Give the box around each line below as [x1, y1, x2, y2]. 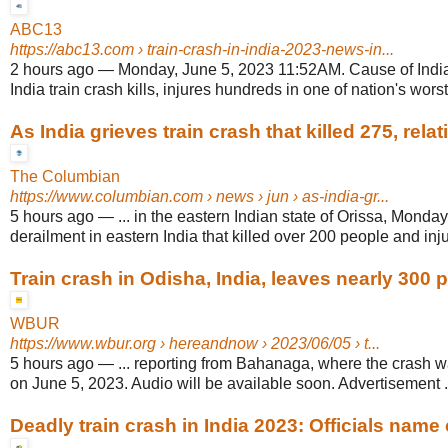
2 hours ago [10, 61, 94, 79]
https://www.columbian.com [10, 188, 203, 206]
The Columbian [10, 168, 120, 186]
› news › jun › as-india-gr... [203, 188, 389, 206]
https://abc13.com [10, 41, 134, 59]
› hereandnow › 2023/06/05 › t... [156, 335, 380, 353]
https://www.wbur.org [10, 335, 156, 353]
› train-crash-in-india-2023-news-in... [134, 41, 394, 59]
